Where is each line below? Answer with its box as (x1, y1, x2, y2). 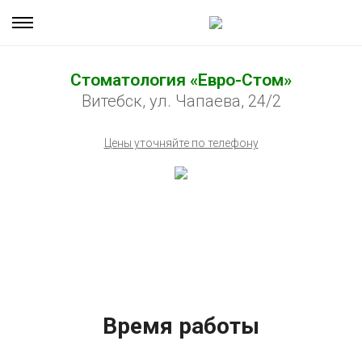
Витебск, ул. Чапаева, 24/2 (81, 91, 281, 111)
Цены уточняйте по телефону (103, 137, 259, 149)
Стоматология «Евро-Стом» (70, 70, 292, 90)
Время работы (103, 313, 259, 339)
